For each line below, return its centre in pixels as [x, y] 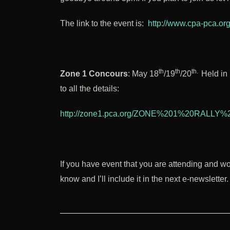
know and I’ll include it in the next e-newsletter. [144, 179]
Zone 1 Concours [94, 74]
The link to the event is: [104, 24]
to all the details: [90, 89]
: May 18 [143, 74]
